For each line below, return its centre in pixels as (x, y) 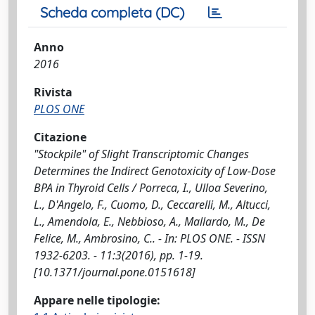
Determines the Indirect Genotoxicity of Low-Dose (155, 171)
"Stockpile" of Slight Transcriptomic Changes (141, 154)
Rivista (53, 92)
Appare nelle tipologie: (97, 300)
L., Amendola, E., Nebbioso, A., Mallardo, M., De (149, 221)
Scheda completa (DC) (112, 12)
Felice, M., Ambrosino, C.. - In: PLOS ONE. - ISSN (149, 238)
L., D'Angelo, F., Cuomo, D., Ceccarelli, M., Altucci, (152, 205)
